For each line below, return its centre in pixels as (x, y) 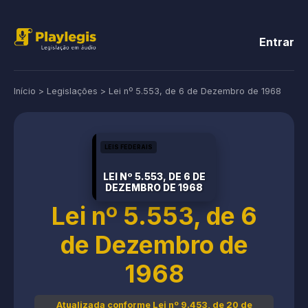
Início (25, 91)
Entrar (277, 42)
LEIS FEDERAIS (129, 147)
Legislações (72, 91)
